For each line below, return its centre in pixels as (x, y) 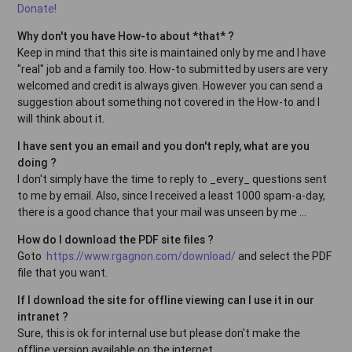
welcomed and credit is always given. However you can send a (170, 85)
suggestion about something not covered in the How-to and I (169, 102)
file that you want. (63, 272)
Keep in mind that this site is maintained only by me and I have (172, 52)
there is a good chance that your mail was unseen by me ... (162, 212)
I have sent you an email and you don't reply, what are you (164, 146)
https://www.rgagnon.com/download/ (141, 256)
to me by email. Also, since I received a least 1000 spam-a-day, (172, 195)
